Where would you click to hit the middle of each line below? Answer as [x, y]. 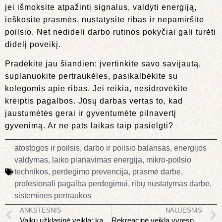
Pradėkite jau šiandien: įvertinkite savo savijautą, [103, 64]
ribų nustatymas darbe [171, 183]
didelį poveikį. [33, 44]
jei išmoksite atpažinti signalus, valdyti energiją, [101, 7]
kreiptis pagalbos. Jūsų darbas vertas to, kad [94, 101]
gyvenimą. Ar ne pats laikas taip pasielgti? [89, 126]
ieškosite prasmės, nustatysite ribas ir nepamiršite [105, 19]
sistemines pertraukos [53, 195]
